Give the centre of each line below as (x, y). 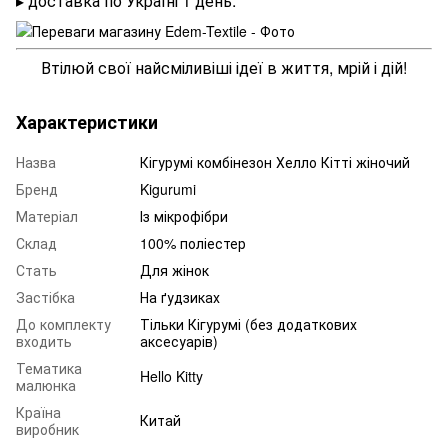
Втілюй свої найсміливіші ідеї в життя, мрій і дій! (224, 68)
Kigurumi (168, 189)
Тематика (49, 368)
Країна (38, 412)
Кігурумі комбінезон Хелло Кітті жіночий (275, 162)
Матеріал (47, 216)
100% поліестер (193, 243)
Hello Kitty (171, 376)
